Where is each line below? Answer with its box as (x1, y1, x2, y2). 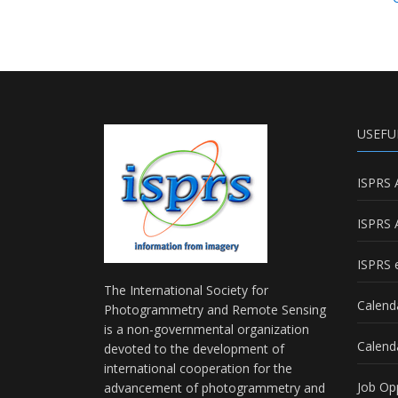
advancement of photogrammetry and (104, 378, 325, 396)
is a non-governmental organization (104, 320, 309, 338)
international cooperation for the (104, 359, 292, 377)
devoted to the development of (104, 339, 284, 357)
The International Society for (104, 281, 268, 298)
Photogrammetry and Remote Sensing (104, 300, 326, 318)
